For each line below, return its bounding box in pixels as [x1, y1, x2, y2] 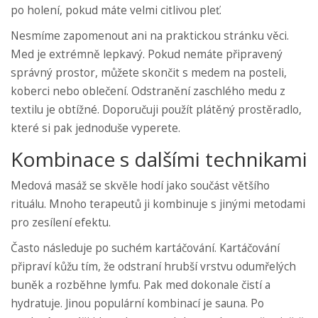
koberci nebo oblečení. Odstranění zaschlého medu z [11, 84, 285, 99]
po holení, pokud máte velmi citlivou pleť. [11, 3, 221, 18]
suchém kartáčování [111, 241, 214, 256]
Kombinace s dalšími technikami [11, 146, 307, 173]
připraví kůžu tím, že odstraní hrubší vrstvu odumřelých [11, 259, 296, 275]
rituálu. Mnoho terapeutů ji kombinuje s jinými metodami [11, 197, 305, 212]
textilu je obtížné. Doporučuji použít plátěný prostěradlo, [11, 102, 302, 118]
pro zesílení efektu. [11, 215, 111, 231]
